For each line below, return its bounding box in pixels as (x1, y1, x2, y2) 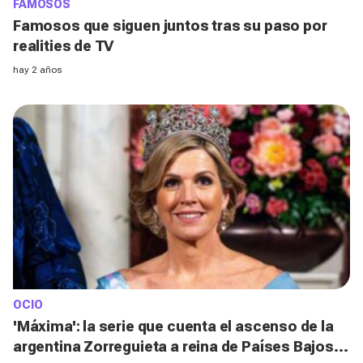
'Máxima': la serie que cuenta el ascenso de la (13, 318, 334, 335)
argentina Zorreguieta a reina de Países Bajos (13, 338, 334, 356)
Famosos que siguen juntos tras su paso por (13, 16, 327, 34)
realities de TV (13, 36, 114, 54)
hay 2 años (13, 63, 62, 75)
